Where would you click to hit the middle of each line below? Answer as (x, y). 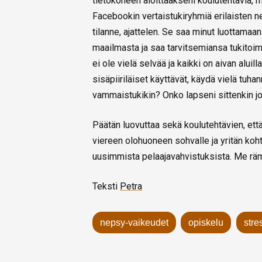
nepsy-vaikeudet (134, 223)
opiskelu (206, 223)
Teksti (106, 187)
